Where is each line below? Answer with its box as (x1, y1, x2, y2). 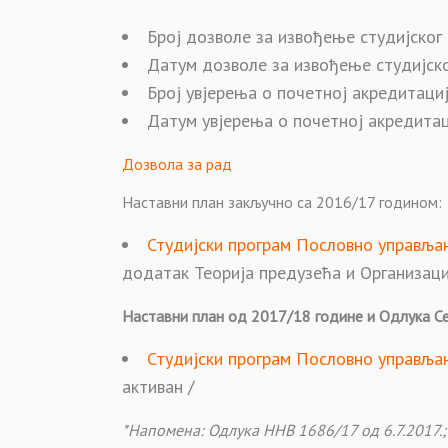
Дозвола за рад (122, 154, 232, 174)
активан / (122, 375, 194, 398)
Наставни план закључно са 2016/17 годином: (122, 192, 442, 212)
